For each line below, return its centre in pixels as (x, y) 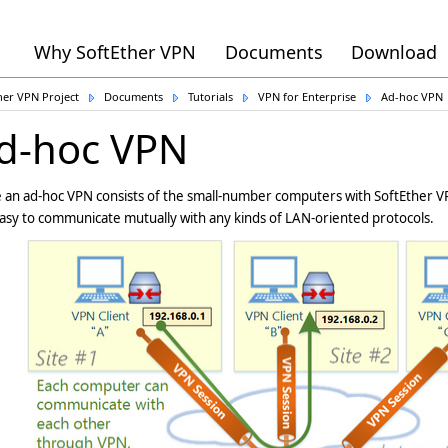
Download (393, 52)
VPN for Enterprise (307, 96)
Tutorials (210, 96)
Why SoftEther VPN (114, 52)
